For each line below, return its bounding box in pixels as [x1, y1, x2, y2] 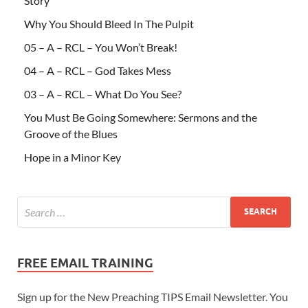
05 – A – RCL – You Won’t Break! [24, 40, 177, 54]
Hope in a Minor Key [24, 150, 121, 164]
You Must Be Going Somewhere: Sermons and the [24, 110, 257, 124]
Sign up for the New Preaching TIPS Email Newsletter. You [17, 289, 288, 303]
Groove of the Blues [24, 126, 118, 140]
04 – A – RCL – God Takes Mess [24, 63, 171, 77]
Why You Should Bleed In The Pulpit [24, 16, 194, 30]
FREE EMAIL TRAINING [17, 255, 153, 270]
